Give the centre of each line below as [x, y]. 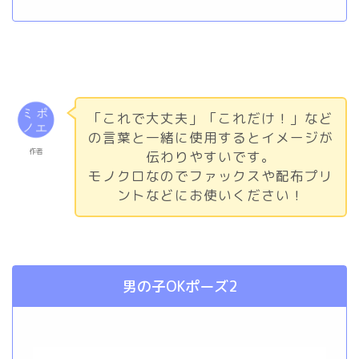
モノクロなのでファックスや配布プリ [211, 175]
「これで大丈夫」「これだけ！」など [211, 118]
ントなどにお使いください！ [211, 195]
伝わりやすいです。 [211, 156]
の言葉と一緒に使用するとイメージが [211, 137]
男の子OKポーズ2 [179, 286]
